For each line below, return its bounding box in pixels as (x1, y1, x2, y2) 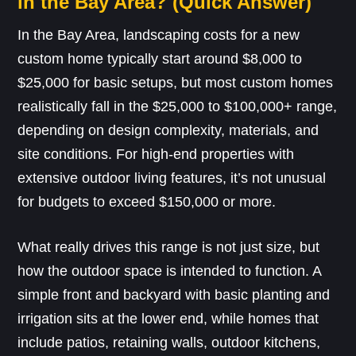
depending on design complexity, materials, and (17, 122, 319, 138)
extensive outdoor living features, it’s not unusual (17, 169, 327, 186)
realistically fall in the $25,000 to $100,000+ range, (17, 98, 338, 114)
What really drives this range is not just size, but (17, 238, 320, 255)
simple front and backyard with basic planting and (17, 286, 331, 303)
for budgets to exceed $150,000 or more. (17, 193, 277, 210)
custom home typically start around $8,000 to (17, 50, 303, 67)
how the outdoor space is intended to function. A (17, 262, 322, 279)
